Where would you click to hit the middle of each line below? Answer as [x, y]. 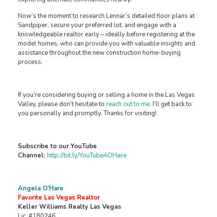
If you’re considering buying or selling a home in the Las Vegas [106, 95]
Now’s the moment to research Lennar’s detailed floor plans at [106, 16]
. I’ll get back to [170, 104]
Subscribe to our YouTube [57, 146]
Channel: [31, 155]
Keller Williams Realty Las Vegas [69, 207]
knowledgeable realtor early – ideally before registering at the [106, 34]
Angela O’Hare [40, 188]
